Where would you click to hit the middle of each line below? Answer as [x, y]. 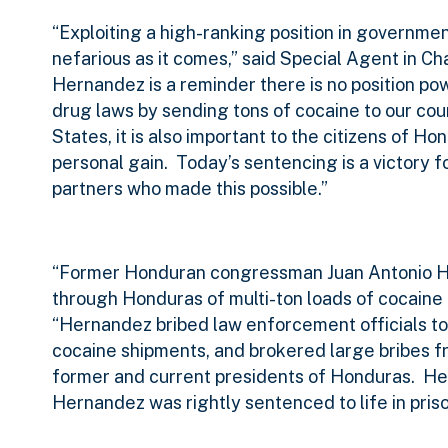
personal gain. [110, 163]
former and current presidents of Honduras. [233, 377]
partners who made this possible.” [190, 189]
